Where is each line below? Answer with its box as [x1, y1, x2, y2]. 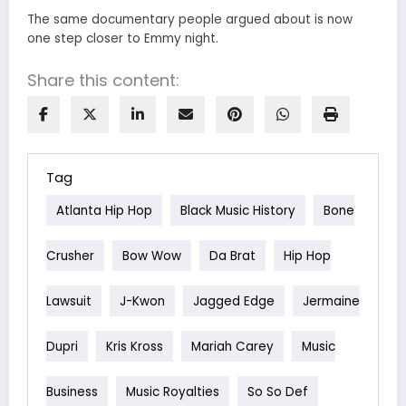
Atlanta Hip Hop [56, 201, 152, 219]
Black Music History [180, 201, 295, 219]
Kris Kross [106, 337, 163, 355]
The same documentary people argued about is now [27, 11, 353, 29]
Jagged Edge [193, 292, 275, 310]
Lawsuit [46, 292, 92, 310]
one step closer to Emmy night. [27, 30, 218, 48]
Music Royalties [126, 382, 219, 401]
